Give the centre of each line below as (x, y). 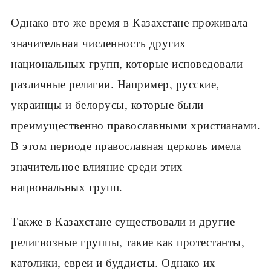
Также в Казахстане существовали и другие (123, 221)
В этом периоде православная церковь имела (126, 146)
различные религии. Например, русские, (115, 84)
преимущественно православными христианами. (135, 125)
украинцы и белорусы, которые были (107, 105)
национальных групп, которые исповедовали (127, 64)
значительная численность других (99, 43)
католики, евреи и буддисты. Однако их (113, 262)
